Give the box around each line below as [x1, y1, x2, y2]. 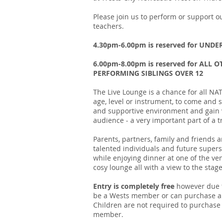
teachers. [93, 21, 124, 31]
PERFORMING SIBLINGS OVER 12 [93, 68, 203, 78]
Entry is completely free [93, 181, 176, 191]
